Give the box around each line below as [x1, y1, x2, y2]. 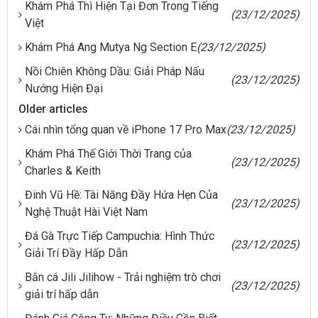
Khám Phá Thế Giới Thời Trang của [25, 146, 192, 160]
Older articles [18, 102, 88, 116]
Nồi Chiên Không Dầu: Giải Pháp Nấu [25, 64, 204, 78]
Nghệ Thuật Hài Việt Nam [25, 204, 148, 219]
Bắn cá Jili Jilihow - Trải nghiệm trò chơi [25, 270, 221, 284]
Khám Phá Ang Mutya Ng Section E [25, 40, 197, 54]
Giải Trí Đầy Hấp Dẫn [25, 246, 128, 260]
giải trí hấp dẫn [25, 287, 99, 301]
